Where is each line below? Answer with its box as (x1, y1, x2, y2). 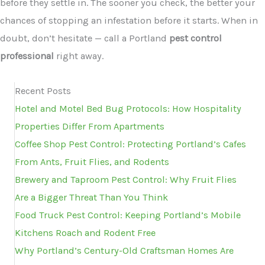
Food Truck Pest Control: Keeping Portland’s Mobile (15, 209, 241, 221)
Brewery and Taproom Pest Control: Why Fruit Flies (15, 173, 237, 185)
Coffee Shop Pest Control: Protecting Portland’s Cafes (15, 138, 246, 150)
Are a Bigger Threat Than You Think (15, 191, 168, 203)
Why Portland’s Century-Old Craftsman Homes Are (15, 244, 234, 256)
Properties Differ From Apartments (15, 120, 164, 132)
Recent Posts (15, 85, 71, 96)
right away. (54, 50, 104, 62)
